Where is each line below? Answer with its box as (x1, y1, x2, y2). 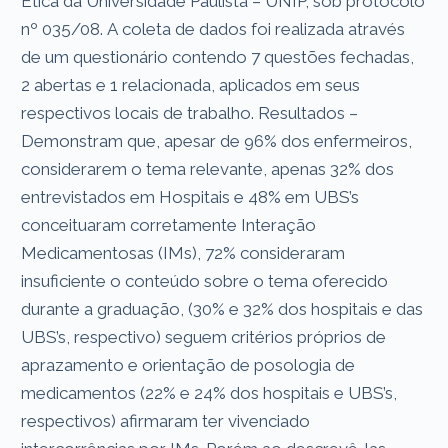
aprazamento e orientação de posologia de (21, 354, 356, 375)
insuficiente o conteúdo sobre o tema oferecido (21, 270, 389, 291)
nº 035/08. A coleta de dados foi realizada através (21, 18, 406, 39)
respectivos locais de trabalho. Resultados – (21, 102, 359, 123)
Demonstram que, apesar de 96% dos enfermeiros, (21, 130, 413, 151)
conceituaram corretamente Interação (21, 214, 317, 235)
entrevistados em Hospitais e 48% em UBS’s (21, 186, 360, 207)
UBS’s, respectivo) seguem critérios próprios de (21, 326, 387, 347)
